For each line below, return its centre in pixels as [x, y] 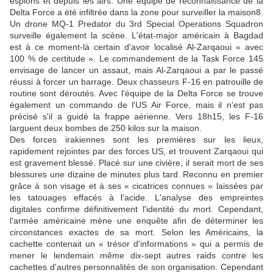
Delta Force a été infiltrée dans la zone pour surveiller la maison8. [136, 12]
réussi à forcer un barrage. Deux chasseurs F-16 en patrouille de [136, 82]
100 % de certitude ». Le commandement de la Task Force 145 [136, 59]
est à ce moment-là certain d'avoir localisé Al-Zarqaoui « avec [136, 47]
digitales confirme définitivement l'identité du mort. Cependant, [136, 209]
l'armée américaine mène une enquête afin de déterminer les [136, 221]
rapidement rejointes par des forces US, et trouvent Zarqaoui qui [136, 151]
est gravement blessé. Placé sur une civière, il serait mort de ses [136, 163]
